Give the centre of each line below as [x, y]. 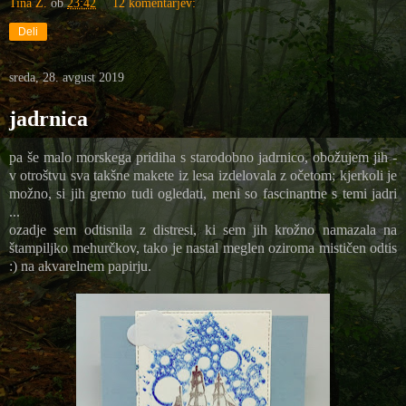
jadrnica [48, 118]
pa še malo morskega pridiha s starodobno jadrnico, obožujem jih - [203, 157]
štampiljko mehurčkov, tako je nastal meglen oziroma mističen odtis [203, 247]
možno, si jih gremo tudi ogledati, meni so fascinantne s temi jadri [203, 193]
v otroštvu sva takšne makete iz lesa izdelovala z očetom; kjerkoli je [203, 175]
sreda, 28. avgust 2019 [67, 77]
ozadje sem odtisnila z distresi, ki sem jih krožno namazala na [203, 229]
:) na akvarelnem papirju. [82, 266]
